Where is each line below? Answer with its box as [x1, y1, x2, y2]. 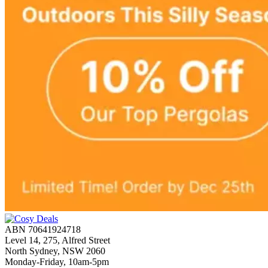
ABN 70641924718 [5, 224, 81, 234]
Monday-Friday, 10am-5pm [5, 256, 109, 267]
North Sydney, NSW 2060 [5, 245, 105, 256]
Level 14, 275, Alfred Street [5, 234, 110, 245]
